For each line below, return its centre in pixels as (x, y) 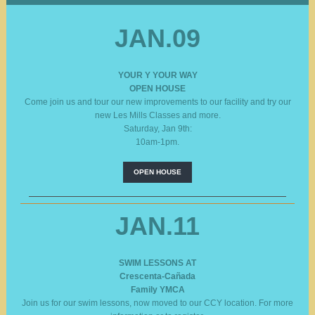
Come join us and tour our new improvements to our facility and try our (157, 102)
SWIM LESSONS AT (157, 263)
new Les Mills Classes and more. (157, 115)
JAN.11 (157, 226)
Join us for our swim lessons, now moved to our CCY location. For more (157, 303)
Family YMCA (157, 290)
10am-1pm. (157, 142)
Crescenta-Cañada (157, 276)
